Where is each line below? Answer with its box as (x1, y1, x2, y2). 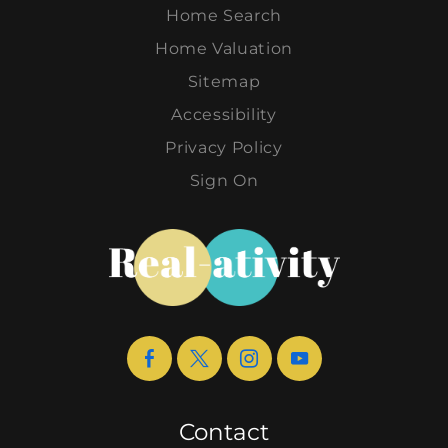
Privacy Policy (165, 137, 283, 157)
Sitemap (187, 71, 261, 91)
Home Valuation (154, 38, 294, 58)
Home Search (165, 5, 283, 25)
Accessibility (171, 104, 277, 124)
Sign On (189, 170, 259, 190)
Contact (179, 417, 269, 446)
